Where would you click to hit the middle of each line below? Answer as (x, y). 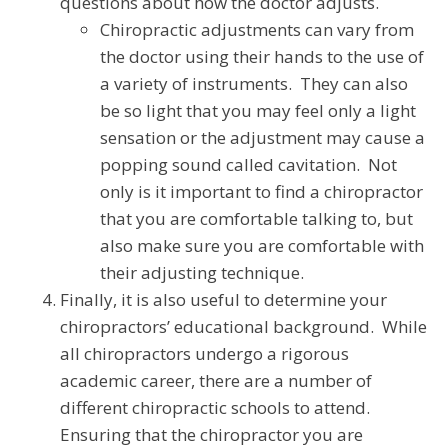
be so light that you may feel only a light (258, 111)
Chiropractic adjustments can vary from (257, 30)
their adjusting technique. (202, 273)
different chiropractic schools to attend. (217, 408)
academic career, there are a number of (216, 381)
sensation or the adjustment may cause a (262, 138)
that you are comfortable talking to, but (256, 219)
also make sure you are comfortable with (262, 246)
